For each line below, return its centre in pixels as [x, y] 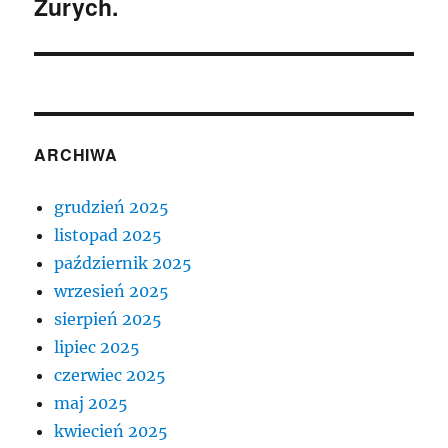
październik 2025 [123, 262]
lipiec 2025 [97, 346]
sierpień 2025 [108, 318]
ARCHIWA [76, 154]
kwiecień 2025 [111, 430]
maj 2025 [91, 402]
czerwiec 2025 [110, 374]
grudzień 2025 [112, 206]
